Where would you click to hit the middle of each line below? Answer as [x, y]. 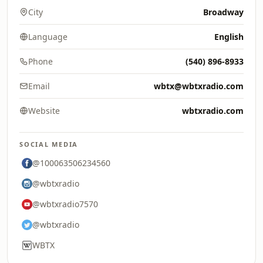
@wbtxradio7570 [65, 204]
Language [48, 37]
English [229, 37]
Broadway [223, 12]
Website [44, 111]
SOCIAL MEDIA [49, 144]
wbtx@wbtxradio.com [199, 86]
